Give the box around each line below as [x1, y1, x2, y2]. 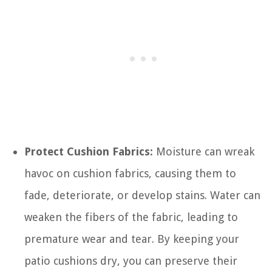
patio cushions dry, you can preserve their [24, 254, 237, 267]
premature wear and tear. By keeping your [24, 232, 239, 245]
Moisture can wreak [153, 144, 254, 158]
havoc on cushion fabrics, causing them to [24, 166, 236, 180]
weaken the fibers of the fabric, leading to [24, 210, 238, 223]
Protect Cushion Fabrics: [24, 144, 153, 158]
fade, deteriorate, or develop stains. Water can [24, 188, 260, 202]
